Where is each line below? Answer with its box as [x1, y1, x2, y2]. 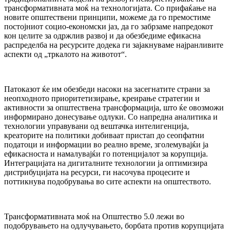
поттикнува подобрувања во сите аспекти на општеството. [4, 177, 213, 186]
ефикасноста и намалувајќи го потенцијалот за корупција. [4, 149, 208, 158]
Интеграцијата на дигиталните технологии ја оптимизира [4, 158, 207, 167]
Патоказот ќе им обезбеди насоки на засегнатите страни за [4, 84, 210, 93]
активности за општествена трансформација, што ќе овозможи [4, 103, 224, 112]
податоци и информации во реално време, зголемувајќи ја [4, 140, 208, 149]
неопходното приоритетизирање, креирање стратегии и [4, 93, 200, 103]
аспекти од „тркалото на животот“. [4, 49, 129, 59]
